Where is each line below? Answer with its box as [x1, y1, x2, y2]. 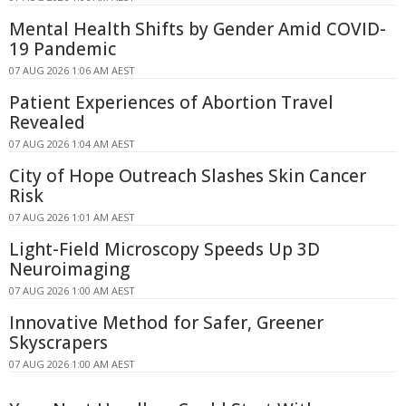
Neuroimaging [9, 256, 130, 281]
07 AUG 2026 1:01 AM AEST [9, 209, 135, 224]
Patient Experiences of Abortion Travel [9, 90, 333, 114]
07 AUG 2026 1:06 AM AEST [9, 63, 135, 77]
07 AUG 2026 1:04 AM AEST [9, 136, 135, 150]
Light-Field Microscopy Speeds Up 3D [9, 237, 320, 261]
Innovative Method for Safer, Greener [9, 310, 324, 334]
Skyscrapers [9, 330, 108, 354]
